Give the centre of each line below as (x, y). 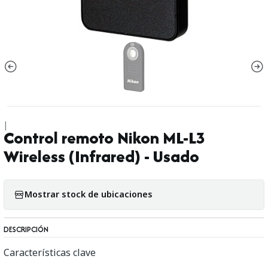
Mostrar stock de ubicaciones (89, 194)
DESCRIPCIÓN (26, 229)
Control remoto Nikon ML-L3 (105, 138)
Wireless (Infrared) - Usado (101, 156)
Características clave (50, 252)
